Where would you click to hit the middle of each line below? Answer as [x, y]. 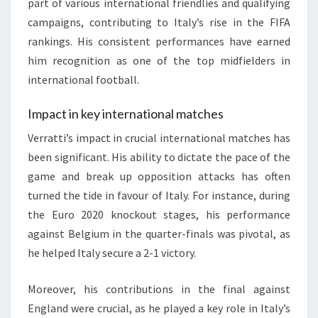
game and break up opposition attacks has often [159, 176]
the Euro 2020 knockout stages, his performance [159, 215]
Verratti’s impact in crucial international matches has [159, 138]
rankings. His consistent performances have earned [159, 42]
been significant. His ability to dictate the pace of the [159, 157]
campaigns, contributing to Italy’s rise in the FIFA [159, 22]
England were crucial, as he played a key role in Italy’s [159, 308]
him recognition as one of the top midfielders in [159, 61]
